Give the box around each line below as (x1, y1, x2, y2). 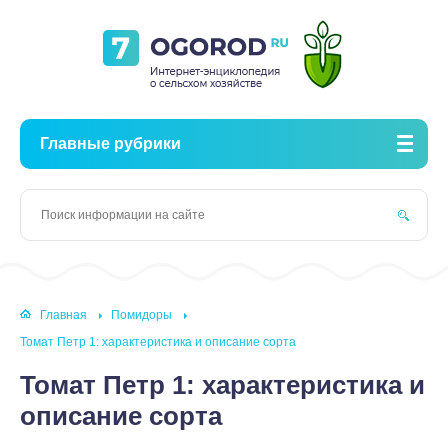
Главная (40, 308, 87, 323)
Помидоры (111, 308, 172, 323)
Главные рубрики (40, 135, 181, 152)
